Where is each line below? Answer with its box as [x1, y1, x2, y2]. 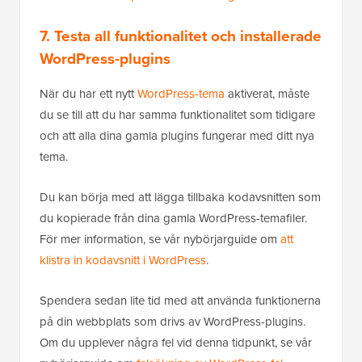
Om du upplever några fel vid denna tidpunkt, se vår [40, 334, 312, 352]
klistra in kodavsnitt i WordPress [40, 251, 206, 270]
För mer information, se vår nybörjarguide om [40, 230, 280, 249]
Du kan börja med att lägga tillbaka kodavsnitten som [40, 188, 321, 207]
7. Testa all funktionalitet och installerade [40, 24, 322, 48]
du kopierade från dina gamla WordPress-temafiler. [40, 209, 307, 228]
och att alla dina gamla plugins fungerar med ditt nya [40, 127, 314, 145]
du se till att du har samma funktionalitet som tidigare [40, 106, 315, 124]
